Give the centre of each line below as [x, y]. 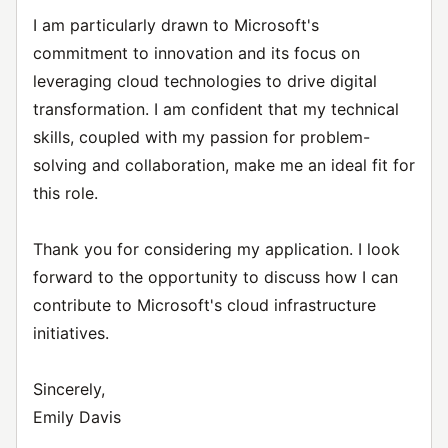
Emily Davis [77, 417]
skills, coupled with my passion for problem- [201, 137]
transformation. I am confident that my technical [216, 109]
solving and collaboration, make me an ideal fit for [224, 165]
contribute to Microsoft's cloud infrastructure [204, 305]
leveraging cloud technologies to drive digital [205, 81]
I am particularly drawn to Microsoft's [176, 25]
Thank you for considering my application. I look [216, 249]
